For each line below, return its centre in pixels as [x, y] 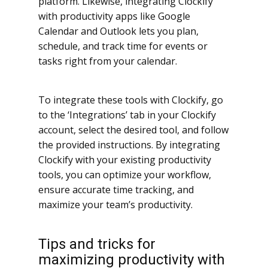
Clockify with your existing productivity [125, 160]
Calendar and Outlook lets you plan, [118, 31]
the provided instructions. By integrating [129, 145]
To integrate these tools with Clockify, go [131, 100]
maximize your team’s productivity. [115, 205]
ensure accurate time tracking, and [116, 190]
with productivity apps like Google [114, 16]
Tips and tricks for [97, 244]
